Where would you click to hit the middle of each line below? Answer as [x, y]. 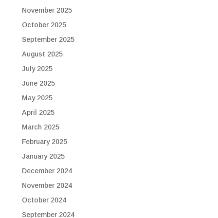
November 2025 [47, 10]
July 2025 [37, 69]
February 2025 [44, 142]
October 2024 [44, 200]
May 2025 [37, 98]
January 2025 [43, 156]
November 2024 [47, 185]
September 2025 [48, 39]
